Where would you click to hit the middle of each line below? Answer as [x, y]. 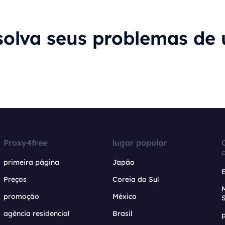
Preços [15, 179]
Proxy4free [26, 143]
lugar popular [139, 143]
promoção [22, 196]
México [124, 196]
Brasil [122, 213]
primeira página [32, 162]
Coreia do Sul [136, 179]
